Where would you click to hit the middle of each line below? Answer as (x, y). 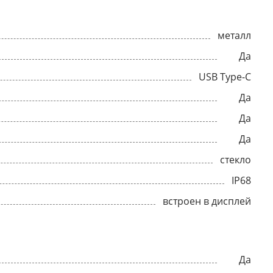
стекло (236, 160)
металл (234, 35)
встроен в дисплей (207, 201)
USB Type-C (225, 77)
